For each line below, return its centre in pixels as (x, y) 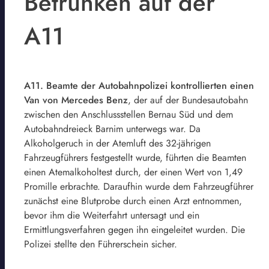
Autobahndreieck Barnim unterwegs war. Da (112, 128)
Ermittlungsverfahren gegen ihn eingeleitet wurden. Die (134, 229)
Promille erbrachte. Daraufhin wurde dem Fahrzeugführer (139, 186)
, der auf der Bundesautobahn (188, 100)
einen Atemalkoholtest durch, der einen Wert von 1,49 (133, 172)
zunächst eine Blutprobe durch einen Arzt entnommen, (133, 201)
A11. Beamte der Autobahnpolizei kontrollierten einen (139, 85)
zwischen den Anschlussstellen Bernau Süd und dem (128, 114)
